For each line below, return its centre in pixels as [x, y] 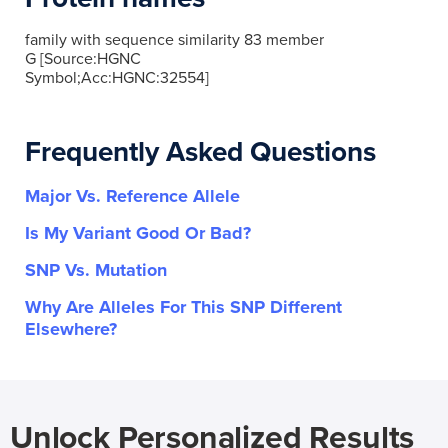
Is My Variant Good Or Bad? [138, 233]
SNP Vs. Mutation [96, 270]
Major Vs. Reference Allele [132, 196]
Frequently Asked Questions [200, 152]
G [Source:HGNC [83, 59]
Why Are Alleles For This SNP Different [183, 307]
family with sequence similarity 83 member [174, 40]
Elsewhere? [71, 329]
